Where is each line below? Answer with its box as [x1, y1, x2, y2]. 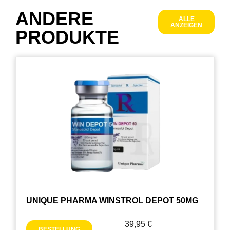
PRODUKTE [15, 26, 119, 48]
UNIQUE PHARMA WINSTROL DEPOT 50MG [26, 196, 198, 205]
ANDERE [15, 8, 93, 29]
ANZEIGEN [170, 21, 203, 29]
